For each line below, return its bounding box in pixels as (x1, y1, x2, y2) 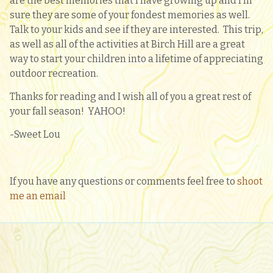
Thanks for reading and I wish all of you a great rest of (10, 91, 251, 103)
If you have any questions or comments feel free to (10, 175, 237, 188)
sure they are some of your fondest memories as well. (10, 9, 252, 21)
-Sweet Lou (10, 129, 60, 141)
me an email (10, 190, 68, 202)
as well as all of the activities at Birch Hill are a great (10, 38, 245, 50)
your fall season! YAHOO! (10, 105, 126, 118)
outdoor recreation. (10, 67, 98, 79)
